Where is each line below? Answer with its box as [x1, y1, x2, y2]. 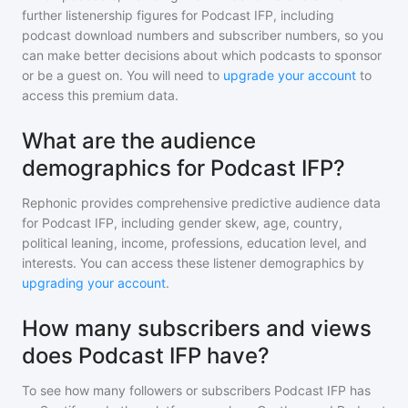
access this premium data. [22, 87, 178, 104]
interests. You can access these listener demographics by [22, 255, 364, 271]
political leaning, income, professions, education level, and [22, 235, 367, 251]
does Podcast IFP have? [22, 342, 270, 370]
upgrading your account [22, 275, 166, 291]
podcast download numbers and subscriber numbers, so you [22, 27, 383, 44]
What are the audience [22, 127, 256, 155]
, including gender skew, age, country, [114, 215, 342, 231]
